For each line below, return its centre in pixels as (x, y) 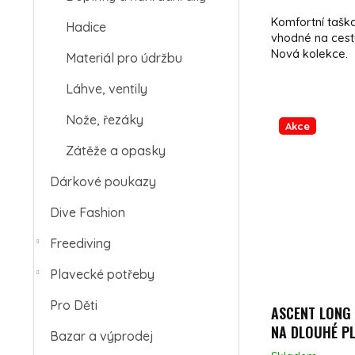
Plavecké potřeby (102, 274)
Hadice (86, 27)
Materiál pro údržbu (124, 58)
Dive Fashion (88, 212)
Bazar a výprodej (102, 336)
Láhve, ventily (107, 89)
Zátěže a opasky (116, 151)
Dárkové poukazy (103, 181)
